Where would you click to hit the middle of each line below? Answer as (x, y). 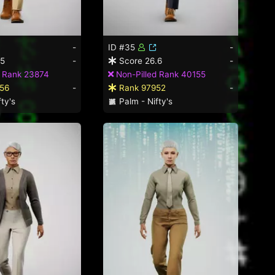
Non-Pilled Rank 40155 (160, 74)
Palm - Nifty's (144, 101)
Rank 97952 (141, 87)
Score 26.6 (139, 60)
